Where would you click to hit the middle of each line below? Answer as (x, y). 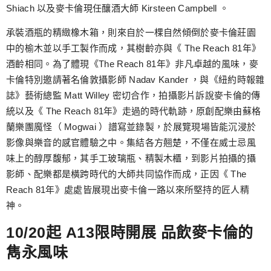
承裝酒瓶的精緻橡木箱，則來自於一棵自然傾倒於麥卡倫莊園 (131, 33)
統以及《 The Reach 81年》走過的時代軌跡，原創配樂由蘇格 (134, 111)
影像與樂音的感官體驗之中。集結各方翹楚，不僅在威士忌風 (131, 143)
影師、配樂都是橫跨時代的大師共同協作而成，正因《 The (126, 174)
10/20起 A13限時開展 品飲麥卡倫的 (130, 232)
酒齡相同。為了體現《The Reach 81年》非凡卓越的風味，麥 (132, 64)
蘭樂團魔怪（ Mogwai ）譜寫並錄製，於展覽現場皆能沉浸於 (131, 127)
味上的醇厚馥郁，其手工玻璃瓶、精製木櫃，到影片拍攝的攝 (131, 158)
